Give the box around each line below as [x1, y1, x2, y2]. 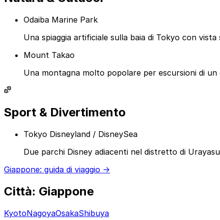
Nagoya [27, 208, 55, 218]
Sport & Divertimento [4, 105, 126, 119]
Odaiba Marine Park [24, 15, 98, 25]
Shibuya [79, 208, 109, 218]
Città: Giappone [4, 184, 94, 198]
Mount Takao [24, 50, 75, 60]
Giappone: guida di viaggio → [4, 164, 110, 174]
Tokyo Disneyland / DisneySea [24, 129, 137, 139]
